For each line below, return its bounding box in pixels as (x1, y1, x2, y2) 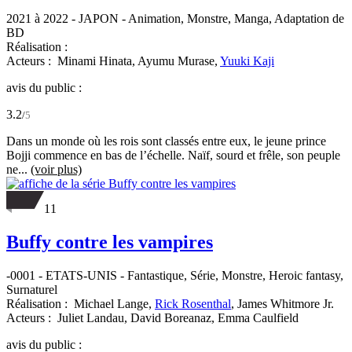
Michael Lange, (74, 296, 155, 310)
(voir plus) (31, 163, 82, 176)
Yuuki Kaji (220, 54, 274, 68)
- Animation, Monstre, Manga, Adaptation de (119, 12, 344, 25)
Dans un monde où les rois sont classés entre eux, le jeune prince (6, 134, 326, 148)
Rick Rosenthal (155, 296, 231, 310)
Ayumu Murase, (137, 54, 220, 68)
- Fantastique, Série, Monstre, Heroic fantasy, (117, 268, 343, 282)
